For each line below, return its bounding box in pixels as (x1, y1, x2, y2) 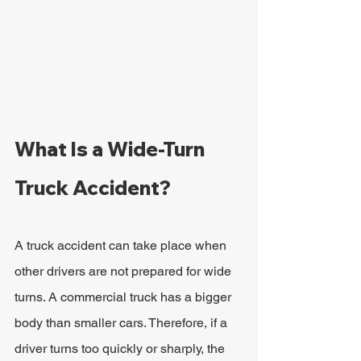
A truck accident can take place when (15, 238, 230, 253)
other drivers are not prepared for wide (15, 263, 234, 279)
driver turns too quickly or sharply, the (15, 341, 228, 356)
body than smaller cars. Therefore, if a (15, 315, 230, 330)
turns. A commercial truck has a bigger (15, 289, 234, 305)
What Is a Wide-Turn (15, 137, 209, 161)
